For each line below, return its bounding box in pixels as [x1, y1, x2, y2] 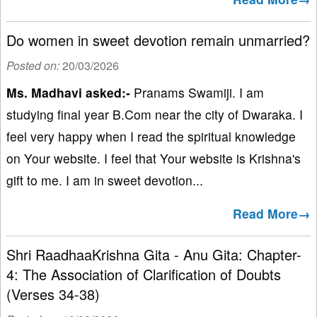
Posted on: [6, 57, 62, 74]
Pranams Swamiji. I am [130, 83, 264, 102]
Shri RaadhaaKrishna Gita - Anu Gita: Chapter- [6, 244, 301, 265]
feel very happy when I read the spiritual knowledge [6, 127, 296, 146]
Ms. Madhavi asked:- [6, 83, 130, 102]
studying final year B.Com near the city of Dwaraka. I [6, 105, 303, 124]
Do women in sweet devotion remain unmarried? [6, 30, 310, 51]
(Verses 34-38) [6, 284, 100, 305]
